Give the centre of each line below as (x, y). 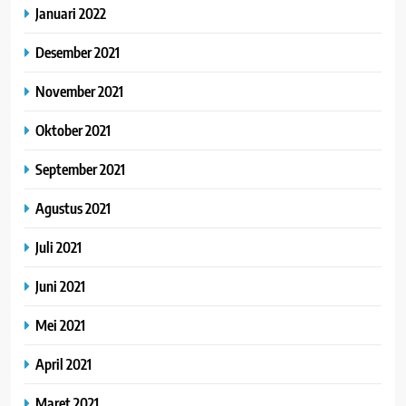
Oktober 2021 (73, 130)
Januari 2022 (71, 13)
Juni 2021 (60, 285)
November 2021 (79, 91)
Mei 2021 (60, 324)
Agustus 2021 (73, 208)
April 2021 (63, 363)
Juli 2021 (58, 246)
